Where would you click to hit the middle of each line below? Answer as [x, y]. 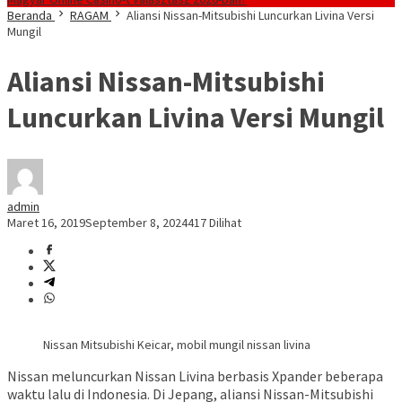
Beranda [30, 15]
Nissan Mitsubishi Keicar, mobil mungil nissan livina [177, 345]
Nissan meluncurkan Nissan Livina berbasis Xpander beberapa [195, 376]
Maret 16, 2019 [46, 223]
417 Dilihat [214, 223]
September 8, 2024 [136, 223]
